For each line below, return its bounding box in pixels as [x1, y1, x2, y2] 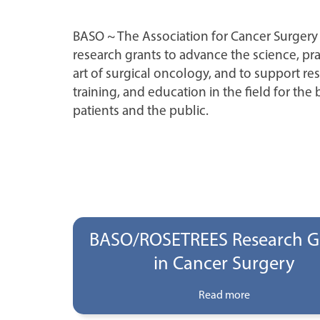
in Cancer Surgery [154, 251, 295, 274]
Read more [198, 288, 250, 301]
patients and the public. [73, 102, 209, 119]
